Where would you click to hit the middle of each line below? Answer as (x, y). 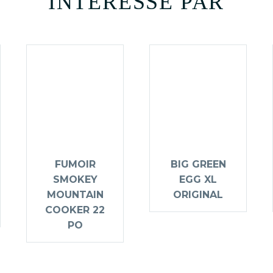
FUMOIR (75, 165)
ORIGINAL (198, 195)
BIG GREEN (198, 165)
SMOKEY (75, 180)
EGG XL (198, 180)
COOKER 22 (75, 210)
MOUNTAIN (75, 195)
